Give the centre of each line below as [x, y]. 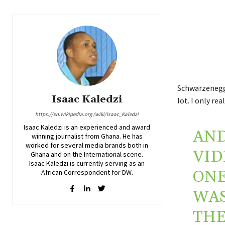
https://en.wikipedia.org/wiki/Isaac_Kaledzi [87, 114]
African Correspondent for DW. [87, 173]
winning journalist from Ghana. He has [87, 136]
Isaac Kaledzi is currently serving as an [87, 163]
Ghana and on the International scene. [87, 154]
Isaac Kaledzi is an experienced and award [87, 127]
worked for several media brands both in [87, 145]
